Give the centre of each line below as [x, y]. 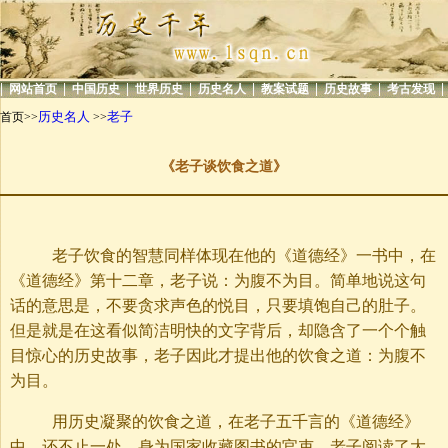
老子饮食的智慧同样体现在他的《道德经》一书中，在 [228, 256]
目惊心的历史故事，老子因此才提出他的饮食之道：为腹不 [218, 356]
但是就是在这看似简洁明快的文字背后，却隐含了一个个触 [218, 331]
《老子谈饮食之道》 [224, 167]
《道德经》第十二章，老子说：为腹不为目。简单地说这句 [218, 281]
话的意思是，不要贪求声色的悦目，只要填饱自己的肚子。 [218, 306]
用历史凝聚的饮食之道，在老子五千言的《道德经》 [220, 422]
